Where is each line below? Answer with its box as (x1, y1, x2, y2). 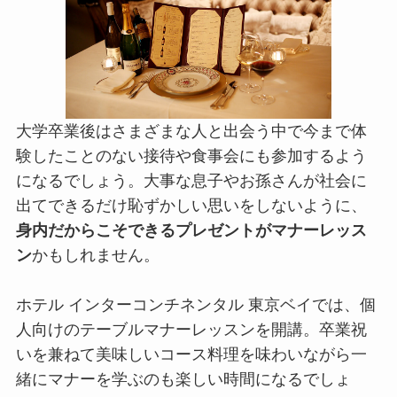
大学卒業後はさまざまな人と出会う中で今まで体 (15, 122, 367, 141)
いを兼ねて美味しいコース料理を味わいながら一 (15, 346, 367, 364)
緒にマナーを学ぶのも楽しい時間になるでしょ (15, 370, 351, 389)
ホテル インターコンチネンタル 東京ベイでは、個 (15, 296, 376, 315)
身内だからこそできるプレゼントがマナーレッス (15, 222, 367, 240)
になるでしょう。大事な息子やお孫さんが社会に (15, 172, 367, 191)
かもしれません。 (31, 246, 160, 265)
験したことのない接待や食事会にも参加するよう (15, 147, 367, 166)
